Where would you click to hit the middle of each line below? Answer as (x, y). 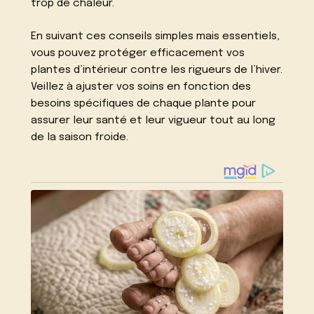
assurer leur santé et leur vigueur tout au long (153, 120)
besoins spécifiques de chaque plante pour (144, 103)
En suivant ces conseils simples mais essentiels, (156, 36)
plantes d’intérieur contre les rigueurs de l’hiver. (157, 70)
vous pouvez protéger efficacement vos (138, 53)
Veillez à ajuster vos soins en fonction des (141, 87)
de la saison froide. (80, 137)
